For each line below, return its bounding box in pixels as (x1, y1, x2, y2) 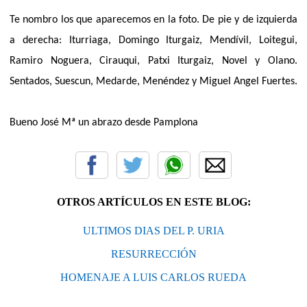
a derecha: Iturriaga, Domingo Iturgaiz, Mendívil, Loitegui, (10, 34, 297, 46)
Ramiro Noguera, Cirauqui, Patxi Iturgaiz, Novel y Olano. (10, 55, 297, 66)
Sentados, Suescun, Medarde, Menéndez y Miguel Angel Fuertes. (10, 75, 297, 87)
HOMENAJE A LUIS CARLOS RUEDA (60, 271, 247, 283)
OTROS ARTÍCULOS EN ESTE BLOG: (56, 195, 251, 208)
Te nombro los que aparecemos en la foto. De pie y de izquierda (10, 14, 297, 25)
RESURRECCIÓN (110, 247, 197, 260)
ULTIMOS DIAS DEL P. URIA (82, 224, 225, 236)
